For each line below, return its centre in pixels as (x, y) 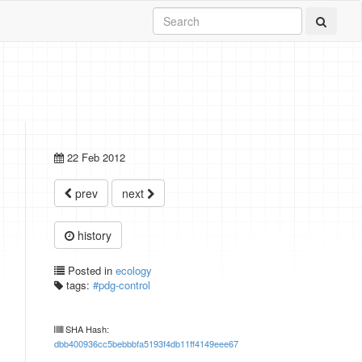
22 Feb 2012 (96, 157)
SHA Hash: (86, 329)
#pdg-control (122, 285)
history (93, 235)
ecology (134, 270)
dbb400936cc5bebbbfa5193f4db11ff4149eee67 (146, 343)
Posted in (90, 270)
